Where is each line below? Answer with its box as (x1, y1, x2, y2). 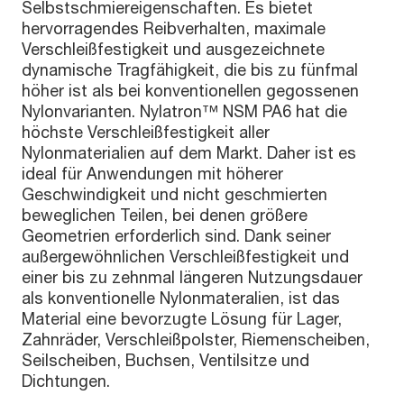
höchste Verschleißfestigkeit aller (22, 122, 270, 142)
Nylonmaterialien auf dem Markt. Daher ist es (22, 142, 356, 162)
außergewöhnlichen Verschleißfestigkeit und (22, 246, 349, 266)
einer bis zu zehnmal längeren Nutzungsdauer (22, 267, 363, 287)
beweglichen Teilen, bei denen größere (22, 205, 308, 225)
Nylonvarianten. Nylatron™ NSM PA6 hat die (22, 101, 347, 121)
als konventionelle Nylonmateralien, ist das (22, 288, 340, 308)
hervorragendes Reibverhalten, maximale (22, 18, 326, 38)
